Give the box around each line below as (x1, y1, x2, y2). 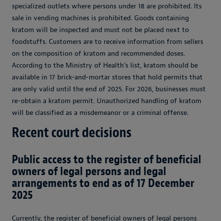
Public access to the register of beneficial (12, 152, 201, 167)
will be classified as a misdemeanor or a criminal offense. (12, 109, 188, 117)
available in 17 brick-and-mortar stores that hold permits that (12, 73, 203, 81)
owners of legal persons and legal (12, 164, 166, 179)
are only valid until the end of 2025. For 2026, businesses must (12, 85, 206, 93)
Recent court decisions (12, 124, 132, 142)
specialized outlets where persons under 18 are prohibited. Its (12, 2, 202, 10)
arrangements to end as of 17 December (12, 176, 194, 190)
